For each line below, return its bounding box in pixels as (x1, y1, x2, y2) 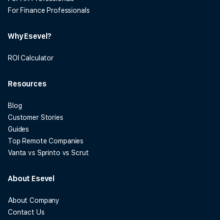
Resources (8, 79, 47, 88)
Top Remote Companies (8, 137, 84, 145)
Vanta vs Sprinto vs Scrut (8, 148, 89, 157)
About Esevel (8, 173, 55, 183)
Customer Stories (8, 113, 63, 121)
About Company (8, 196, 60, 204)
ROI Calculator (8, 54, 54, 62)
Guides (8, 125, 29, 133)
